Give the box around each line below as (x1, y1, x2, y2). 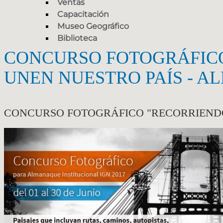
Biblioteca (57, 33, 97, 43)
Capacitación (57, 9, 109, 19)
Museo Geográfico (57, 21, 129, 31)
